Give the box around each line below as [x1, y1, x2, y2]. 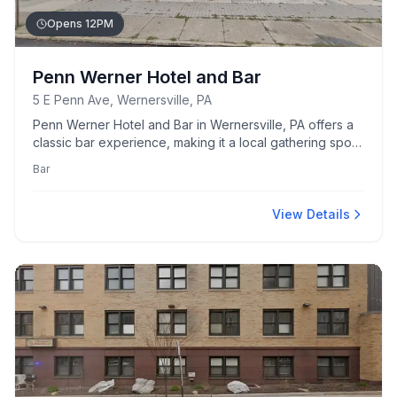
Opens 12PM [47, 17, 113, 30]
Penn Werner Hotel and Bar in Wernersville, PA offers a [33, 117, 354, 132]
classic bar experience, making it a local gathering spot [33, 135, 355, 150]
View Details [272, 206, 350, 222]
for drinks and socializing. [33, 152, 182, 167]
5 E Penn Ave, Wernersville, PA [33, 92, 212, 107]
